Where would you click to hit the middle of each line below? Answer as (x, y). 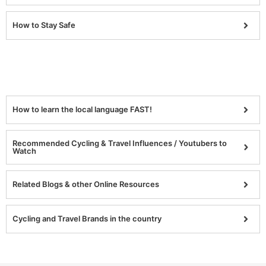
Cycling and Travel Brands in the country (87, 219)
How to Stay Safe (44, 25)
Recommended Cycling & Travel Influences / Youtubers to (120, 143)
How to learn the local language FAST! (82, 110)
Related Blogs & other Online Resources (86, 184)
